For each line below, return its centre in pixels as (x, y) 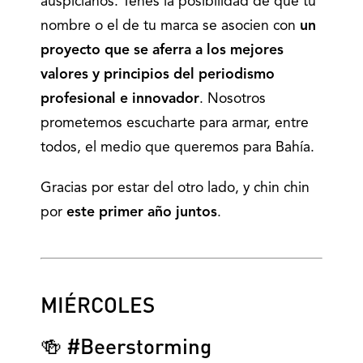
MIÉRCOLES (98, 304)
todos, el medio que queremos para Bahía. (177, 148)
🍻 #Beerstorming (126, 346)
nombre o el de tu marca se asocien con (170, 26)
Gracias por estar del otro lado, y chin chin (175, 188)
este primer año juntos (142, 213)
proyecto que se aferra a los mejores (162, 51)
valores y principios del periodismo (158, 75)
